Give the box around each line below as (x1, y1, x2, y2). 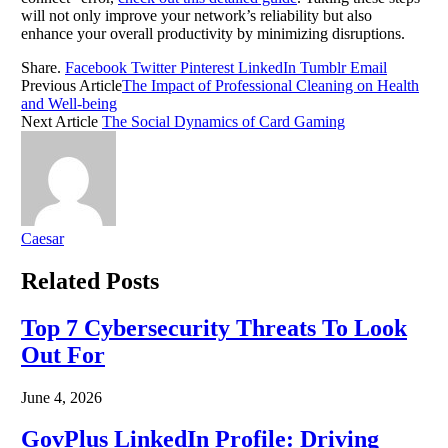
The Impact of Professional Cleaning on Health (122, 76, 419, 94)
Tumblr (300, 58, 346, 76)
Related (21, 267, 106, 294)
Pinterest (180, 58, 234, 76)
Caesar (21, 229, 64, 247)
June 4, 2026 (21, 388, 102, 406)
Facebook (65, 58, 127, 76)
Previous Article (21, 76, 122, 94)
